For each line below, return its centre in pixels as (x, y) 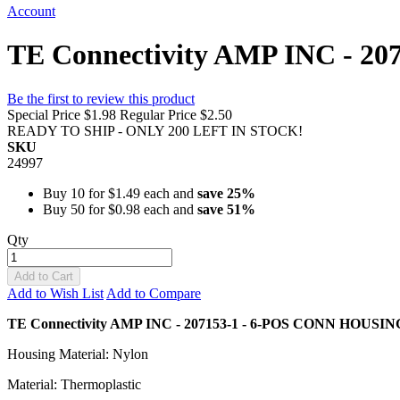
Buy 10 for (75, 193)
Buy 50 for (75, 209)
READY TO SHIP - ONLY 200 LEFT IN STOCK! (155, 130)
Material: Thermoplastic (74, 384)
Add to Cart (44, 276)
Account (31, 11)
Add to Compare (154, 293)
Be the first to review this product (101, 98)
